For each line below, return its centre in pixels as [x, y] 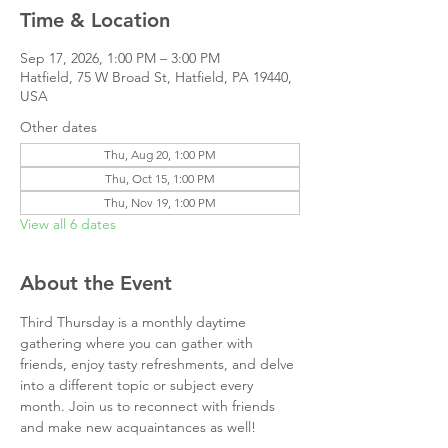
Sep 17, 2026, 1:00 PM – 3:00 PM [120, 58]
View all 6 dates [68, 224]
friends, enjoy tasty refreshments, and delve [159, 364]
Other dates [58, 127]
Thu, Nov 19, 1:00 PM [160, 202]
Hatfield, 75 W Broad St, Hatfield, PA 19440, [156, 77]
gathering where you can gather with [138, 343]
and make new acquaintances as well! [138, 427]
